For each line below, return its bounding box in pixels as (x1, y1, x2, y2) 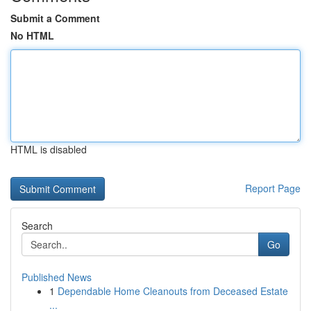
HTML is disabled (10, 142, 87, 156)
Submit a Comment (10, 11, 100, 25)
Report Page (245, 181, 301, 195)
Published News (22, 270, 92, 284)
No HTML (10, 28, 54, 42)
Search (22, 219, 53, 233)
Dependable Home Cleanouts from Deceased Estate (58, 284, 288, 298)
